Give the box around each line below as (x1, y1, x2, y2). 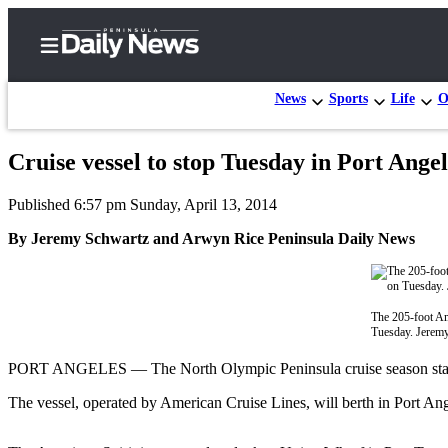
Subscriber (64, 207, 152, 228)
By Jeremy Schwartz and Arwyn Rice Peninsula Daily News (8, 229, 415, 247)
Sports (328, 90, 368, 106)
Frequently (96, 357, 186, 378)
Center (64, 229, 119, 250)
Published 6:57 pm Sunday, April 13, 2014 (8, 195, 277, 213)
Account (96, 319, 164, 340)
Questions (96, 401, 176, 422)
